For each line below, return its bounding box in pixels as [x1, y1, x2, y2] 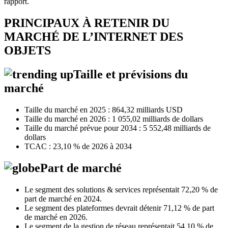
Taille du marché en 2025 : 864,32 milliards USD [24, 105, 183, 115]
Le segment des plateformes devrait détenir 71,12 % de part [24, 203, 214, 212]
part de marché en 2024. [24, 194, 102, 203]
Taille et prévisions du [73, 68, 188, 81]
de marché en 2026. [24, 212, 88, 221]
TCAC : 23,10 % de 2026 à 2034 [24, 142, 132, 151]
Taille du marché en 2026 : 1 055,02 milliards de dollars [24, 115, 203, 124]
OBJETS [4, 44, 51, 58]
